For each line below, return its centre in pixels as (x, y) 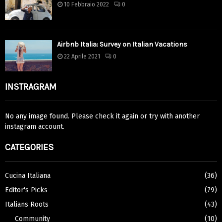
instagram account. (35, 127)
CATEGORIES (29, 147)
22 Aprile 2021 (82, 56)
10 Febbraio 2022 (86, 5)
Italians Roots (27, 205)
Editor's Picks (26, 190)
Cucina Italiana (28, 176)
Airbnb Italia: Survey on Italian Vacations (122, 44)
